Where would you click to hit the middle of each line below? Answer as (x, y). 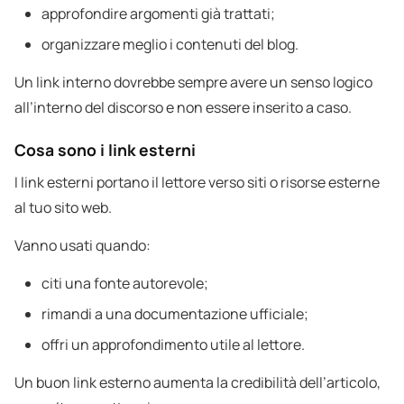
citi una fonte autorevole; (125, 284)
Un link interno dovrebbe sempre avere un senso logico (193, 83)
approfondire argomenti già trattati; (158, 14)
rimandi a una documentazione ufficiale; (175, 314)
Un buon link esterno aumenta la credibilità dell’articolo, (197, 383)
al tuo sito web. (63, 208)
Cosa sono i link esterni (105, 150)
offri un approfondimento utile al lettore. (173, 345)
